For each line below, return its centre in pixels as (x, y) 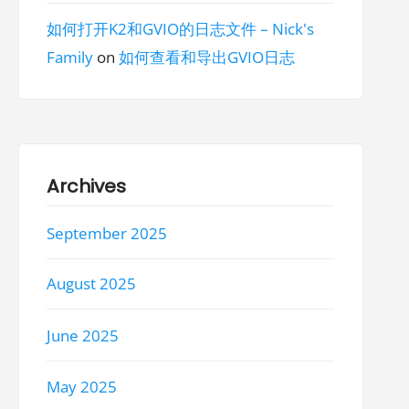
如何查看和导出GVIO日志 (207, 57)
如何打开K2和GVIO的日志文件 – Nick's (181, 29)
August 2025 (92, 284)
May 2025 (82, 386)
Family (70, 57)
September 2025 (107, 234)
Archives (87, 186)
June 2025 (83, 335)
